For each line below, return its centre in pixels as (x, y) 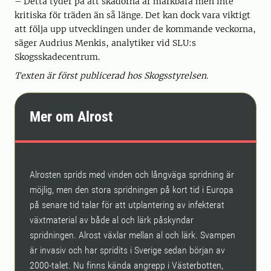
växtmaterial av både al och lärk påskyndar (112, 220)
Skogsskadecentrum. (57, 57)
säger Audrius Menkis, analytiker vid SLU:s (105, 43)
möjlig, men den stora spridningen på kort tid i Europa (132, 190)
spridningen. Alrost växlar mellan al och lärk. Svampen (132, 235)
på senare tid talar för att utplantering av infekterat (127, 205)
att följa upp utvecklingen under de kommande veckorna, (135, 29)
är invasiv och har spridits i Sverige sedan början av (127, 250)
